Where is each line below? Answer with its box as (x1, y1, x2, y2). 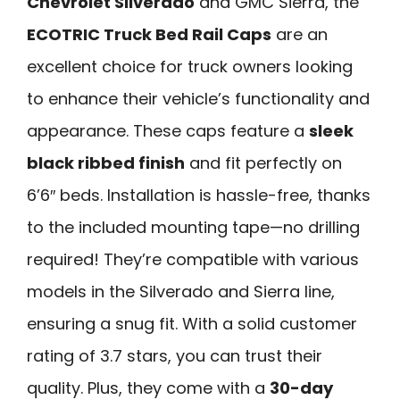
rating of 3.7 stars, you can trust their (27, 345, 322, 368)
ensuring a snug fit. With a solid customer (27, 312, 357, 336)
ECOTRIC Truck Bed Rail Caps (27, 23, 271, 46)
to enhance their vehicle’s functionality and (27, 87, 370, 111)
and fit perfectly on (185, 152, 342, 175)
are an (271, 23, 328, 46)
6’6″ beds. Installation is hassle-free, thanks (27, 184, 371, 207)
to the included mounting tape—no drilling (27, 216, 360, 239)
